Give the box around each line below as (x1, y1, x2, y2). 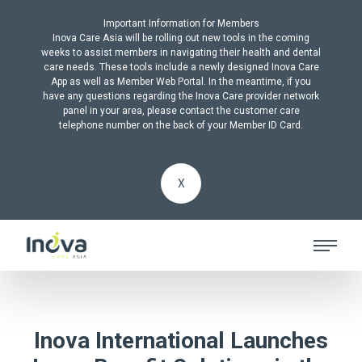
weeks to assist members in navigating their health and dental (41, 47, 321, 58)
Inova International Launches (34, 327, 328, 354)
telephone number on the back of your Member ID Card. (59, 120, 303, 131)
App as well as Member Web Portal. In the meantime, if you (51, 76, 311, 87)
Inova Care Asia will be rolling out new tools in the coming (53, 32, 309, 44)
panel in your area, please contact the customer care (62, 105, 300, 116)
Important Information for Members (103, 18, 259, 29)
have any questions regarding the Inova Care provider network (43, 90, 319, 102)
